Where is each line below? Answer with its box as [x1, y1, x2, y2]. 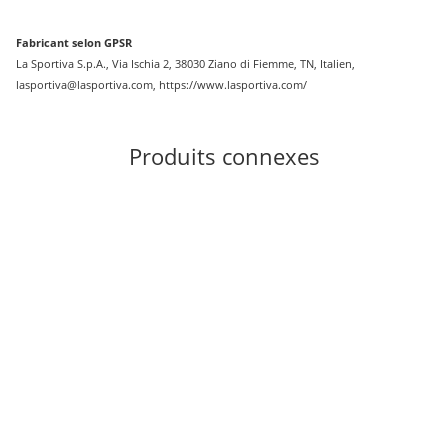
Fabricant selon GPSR [16, 34, 132, 50]
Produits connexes [128, 140, 320, 171]
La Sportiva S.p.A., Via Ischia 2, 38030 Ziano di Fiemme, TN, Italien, [16, 55, 355, 71]
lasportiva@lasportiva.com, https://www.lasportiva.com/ [16, 76, 307, 92]
